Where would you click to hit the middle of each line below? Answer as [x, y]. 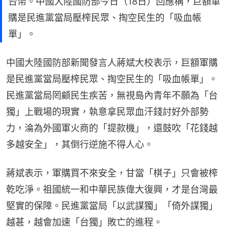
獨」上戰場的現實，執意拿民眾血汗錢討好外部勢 [107, 112]
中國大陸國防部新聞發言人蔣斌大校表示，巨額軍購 [112, 63]
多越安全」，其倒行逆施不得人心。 [80, 145]
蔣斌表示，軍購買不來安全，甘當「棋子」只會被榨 [112, 173]
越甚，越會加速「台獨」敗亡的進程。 [84, 222]
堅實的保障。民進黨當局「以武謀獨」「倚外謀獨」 [112, 206]
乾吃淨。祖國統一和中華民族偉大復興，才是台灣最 [112, 190]
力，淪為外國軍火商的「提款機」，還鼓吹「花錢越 [112, 128]
